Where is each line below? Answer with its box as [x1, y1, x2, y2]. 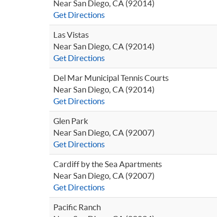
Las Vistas [53, 30, 89, 39]
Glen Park [53, 116, 88, 125]
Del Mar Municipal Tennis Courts [53, 73, 169, 82]
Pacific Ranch [53, 202, 101, 212]
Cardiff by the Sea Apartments [53, 159, 162, 169]
